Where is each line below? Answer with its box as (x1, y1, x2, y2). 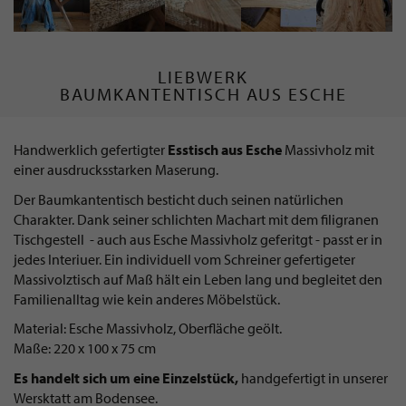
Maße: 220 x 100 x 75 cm (14, 339, 156, 358)
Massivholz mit (282, 140, 374, 159)
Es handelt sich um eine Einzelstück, (14, 368, 238, 387)
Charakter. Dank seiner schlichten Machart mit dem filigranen (14, 209, 379, 228)
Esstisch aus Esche (165, 140, 282, 159)
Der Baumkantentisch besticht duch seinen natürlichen (14, 189, 343, 208)
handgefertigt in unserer (238, 368, 388, 387)
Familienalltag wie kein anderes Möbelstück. (14, 289, 283, 308)
